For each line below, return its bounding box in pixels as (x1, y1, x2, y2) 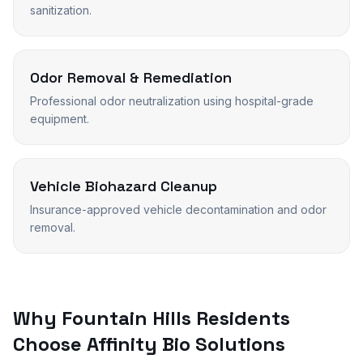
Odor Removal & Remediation (30, 68, 232, 87)
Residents (191, 305, 290, 331)
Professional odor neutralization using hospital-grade (30, 94, 314, 108)
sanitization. (30, 3, 92, 17)
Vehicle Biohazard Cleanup (30, 177, 217, 195)
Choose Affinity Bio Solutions (13, 331, 285, 357)
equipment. (30, 112, 89, 126)
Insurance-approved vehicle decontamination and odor (30, 203, 327, 216)
